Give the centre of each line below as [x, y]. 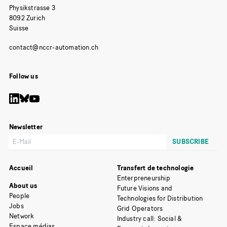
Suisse [19, 28]
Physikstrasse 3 [32, 8]
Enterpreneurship [143, 178]
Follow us [24, 77]
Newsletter [26, 127]
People [20, 196]
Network [22, 216]
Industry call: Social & [149, 218]
